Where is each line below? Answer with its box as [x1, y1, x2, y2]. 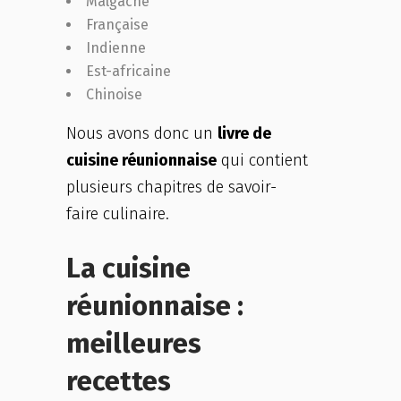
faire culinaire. [66, 204, 169, 224]
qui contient [217, 150, 308, 170]
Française [86, 16, 152, 33]
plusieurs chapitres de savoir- [66, 177, 277, 197]
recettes [66, 364, 171, 397]
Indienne [86, 39, 146, 56]
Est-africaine [86, 63, 171, 80]
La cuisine [66, 252, 191, 285]
